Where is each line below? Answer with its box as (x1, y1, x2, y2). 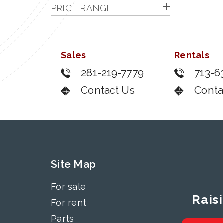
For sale (51, 181, 86, 192)
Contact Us (81, 84, 135, 96)
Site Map (51, 158, 96, 170)
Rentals (174, 50, 209, 60)
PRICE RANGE (51, 3, 112, 13)
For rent (51, 197, 87, 208)
